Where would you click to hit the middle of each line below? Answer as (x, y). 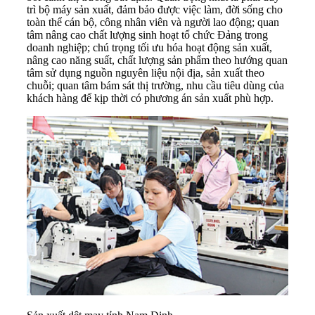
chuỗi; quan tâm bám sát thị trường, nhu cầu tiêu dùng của (155, 86)
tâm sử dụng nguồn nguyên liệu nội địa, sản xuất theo (146, 73)
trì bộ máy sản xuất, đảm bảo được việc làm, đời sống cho (155, 10)
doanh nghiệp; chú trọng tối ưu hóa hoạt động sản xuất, (149, 48)
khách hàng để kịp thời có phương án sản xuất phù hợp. (150, 98)
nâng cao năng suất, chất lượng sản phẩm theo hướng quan (157, 60)
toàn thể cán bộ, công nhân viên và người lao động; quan (153, 22)
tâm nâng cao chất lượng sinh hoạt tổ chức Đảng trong (147, 35)
